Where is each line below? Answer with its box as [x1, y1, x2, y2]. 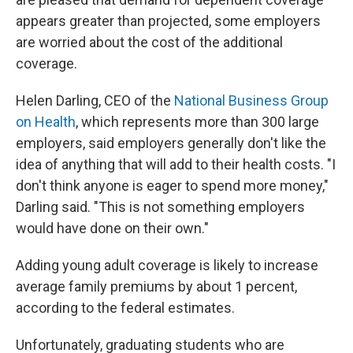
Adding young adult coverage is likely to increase [16, 256, 318, 273]
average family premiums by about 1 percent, [16, 277, 297, 295]
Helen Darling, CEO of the [16, 91, 174, 109]
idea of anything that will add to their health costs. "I [16, 155, 336, 173]
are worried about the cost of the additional [16, 33, 283, 50]
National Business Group [174, 91, 329, 109]
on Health [16, 113, 76, 130]
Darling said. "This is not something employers [16, 198, 305, 215]
